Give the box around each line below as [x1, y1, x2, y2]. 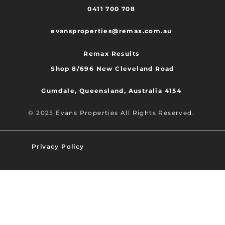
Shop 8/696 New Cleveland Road [48, 64, 174, 72]
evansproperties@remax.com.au [51, 27, 172, 35]
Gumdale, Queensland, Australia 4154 [41, 86, 182, 94]
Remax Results [83, 49, 140, 57]
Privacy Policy [32, 143, 84, 151]
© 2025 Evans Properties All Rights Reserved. [28, 109, 195, 117]
